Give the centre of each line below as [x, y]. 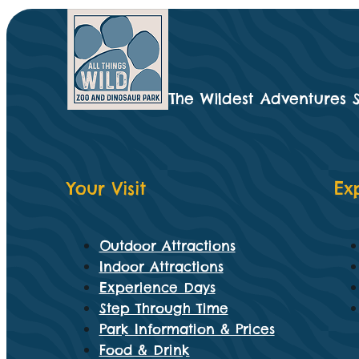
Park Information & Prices [187, 330]
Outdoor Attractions [167, 246]
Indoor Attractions [161, 267]
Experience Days [157, 288]
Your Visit [106, 189]
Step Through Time [163, 309]
